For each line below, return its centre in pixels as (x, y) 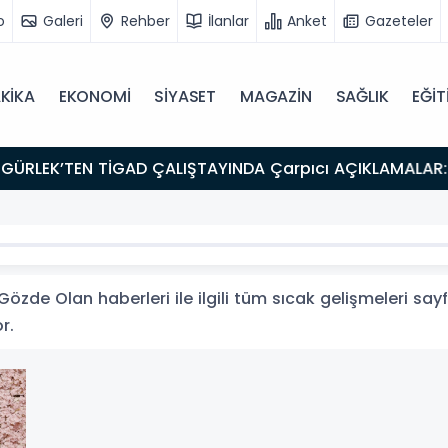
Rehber (145, 20)
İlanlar (228, 20)
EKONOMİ (94, 97)
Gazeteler (399, 20)
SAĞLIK (362, 97)
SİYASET (185, 97)
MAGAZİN (276, 97)
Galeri (63, 20)
